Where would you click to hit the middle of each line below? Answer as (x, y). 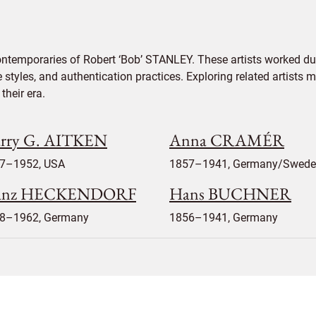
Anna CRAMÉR (227, 140)
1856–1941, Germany (224, 218)
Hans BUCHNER (230, 194)
